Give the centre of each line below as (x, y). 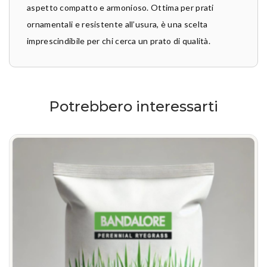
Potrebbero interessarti (133, 106)
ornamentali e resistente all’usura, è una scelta (117, 24)
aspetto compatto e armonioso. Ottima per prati (120, 7)
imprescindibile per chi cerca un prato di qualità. (119, 41)
